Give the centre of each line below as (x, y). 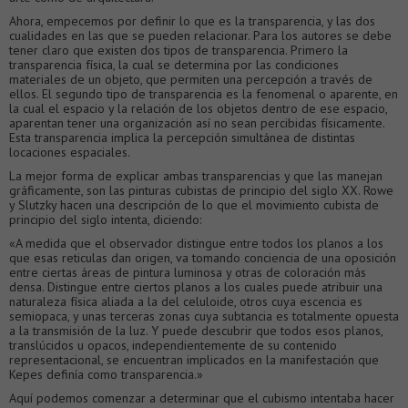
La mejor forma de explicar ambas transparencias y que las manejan (196, 175)
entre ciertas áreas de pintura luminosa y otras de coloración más (188, 272)
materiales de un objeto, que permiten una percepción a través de (191, 79)
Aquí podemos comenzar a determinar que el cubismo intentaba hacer (202, 398)
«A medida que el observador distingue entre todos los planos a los (196, 243)
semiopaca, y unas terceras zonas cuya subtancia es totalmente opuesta (204, 316)
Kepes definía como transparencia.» (106, 374)
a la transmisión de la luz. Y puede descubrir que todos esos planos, (196, 330)
